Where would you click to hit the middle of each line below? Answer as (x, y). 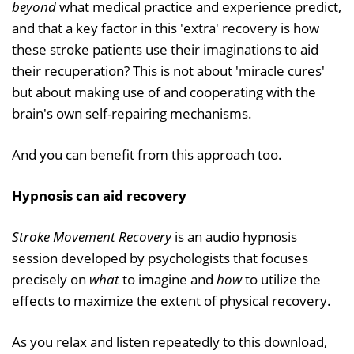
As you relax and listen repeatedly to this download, (169, 341)
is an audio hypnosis (234, 236)
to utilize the (281, 279)
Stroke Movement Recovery (92, 236)
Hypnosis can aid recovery (99, 195)
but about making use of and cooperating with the (164, 92)
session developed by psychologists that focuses (160, 258)
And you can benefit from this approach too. (147, 154)
